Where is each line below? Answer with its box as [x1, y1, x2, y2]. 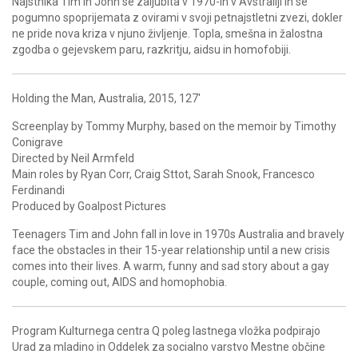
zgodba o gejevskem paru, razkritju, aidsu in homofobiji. [12, 43, 291, 57]
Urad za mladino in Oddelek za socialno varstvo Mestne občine [12, 340, 325, 354]
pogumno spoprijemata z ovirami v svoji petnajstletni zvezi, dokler [12, 11, 343, 25]
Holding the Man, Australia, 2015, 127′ [12, 92, 201, 105]
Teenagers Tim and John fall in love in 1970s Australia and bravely [12, 228, 344, 241]
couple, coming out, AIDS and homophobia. [12, 276, 227, 289]
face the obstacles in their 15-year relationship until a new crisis [12, 244, 330, 257]
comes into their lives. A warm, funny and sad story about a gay [12, 260, 329, 273]
